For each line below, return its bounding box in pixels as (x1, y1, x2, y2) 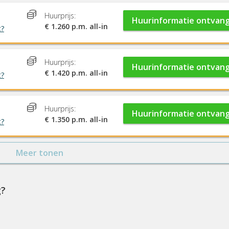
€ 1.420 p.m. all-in (44, 68, 108, 78)
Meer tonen (16, 147, 64, 158)
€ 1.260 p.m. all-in (44, 21, 108, 31)
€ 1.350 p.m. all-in (44, 114, 108, 124)
